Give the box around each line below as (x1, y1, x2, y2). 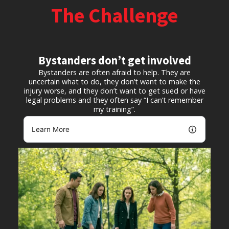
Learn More (31, 125, 70, 134)
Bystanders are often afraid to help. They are (38, 67, 191, 78)
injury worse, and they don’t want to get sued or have (24, 86, 205, 96)
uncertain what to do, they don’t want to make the (29, 77, 200, 87)
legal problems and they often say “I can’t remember (26, 95, 203, 105)
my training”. (94, 104, 135, 114)
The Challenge (51, 2, 178, 28)
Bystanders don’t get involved (38, 53, 191, 68)
